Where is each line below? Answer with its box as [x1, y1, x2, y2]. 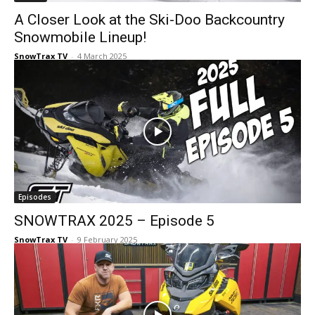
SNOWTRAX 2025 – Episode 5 [14, 212, 214, 229]
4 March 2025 [77, 51, 127, 61]
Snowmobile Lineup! [14, 29, 146, 46]
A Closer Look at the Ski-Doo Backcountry [14, 11, 285, 28]
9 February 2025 [77, 234, 137, 245]
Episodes [18, 192, 51, 202]
